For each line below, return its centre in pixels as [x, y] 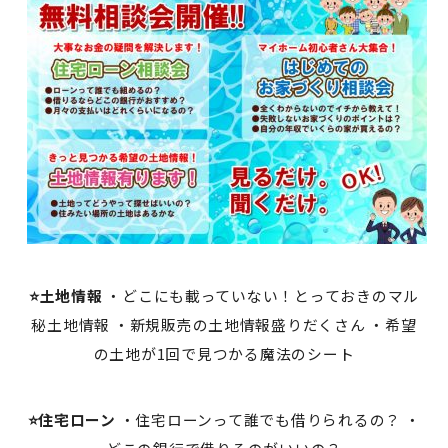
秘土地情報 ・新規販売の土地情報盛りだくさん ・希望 [224, 325]
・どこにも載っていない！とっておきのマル [261, 296]
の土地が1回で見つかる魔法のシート [224, 354]
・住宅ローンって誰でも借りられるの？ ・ [268, 420]
